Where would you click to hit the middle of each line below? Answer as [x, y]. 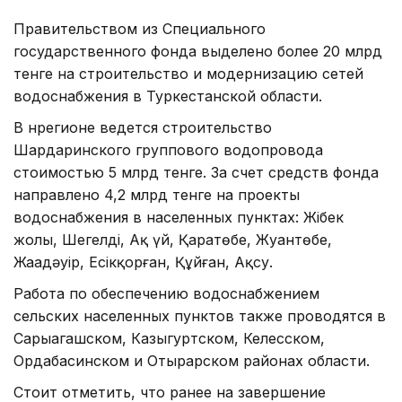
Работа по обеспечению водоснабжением [166, 293]
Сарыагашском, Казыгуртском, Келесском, [169, 338]
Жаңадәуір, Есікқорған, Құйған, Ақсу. [143, 262]
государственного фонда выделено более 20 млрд [198, 51]
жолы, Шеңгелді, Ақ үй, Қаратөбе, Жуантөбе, [173, 239]
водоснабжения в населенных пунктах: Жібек [179, 217]
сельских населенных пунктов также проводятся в [200, 315]
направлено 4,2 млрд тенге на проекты [157, 194]
